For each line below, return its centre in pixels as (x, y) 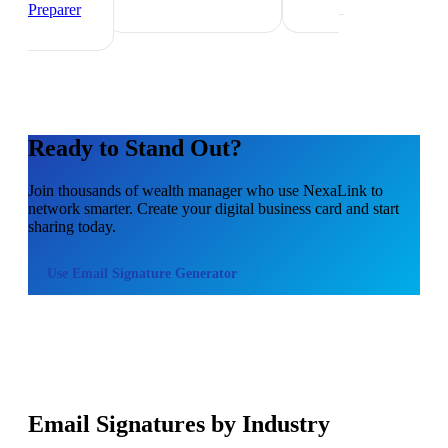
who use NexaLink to (312, 190)
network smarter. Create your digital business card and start (213, 208)
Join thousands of (85, 190)
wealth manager (192, 190)
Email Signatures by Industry (179, 423)
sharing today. (72, 226)
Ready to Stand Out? (135, 147)
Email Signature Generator (154, 273)
